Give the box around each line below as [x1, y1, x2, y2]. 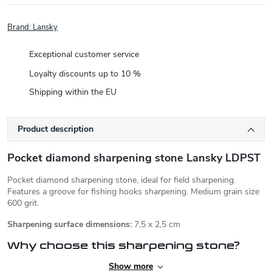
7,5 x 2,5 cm [132, 218, 180, 230]
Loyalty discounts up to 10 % [29, 67, 141, 80]
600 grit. [7, 197, 39, 209]
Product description [18, 123, 93, 135]
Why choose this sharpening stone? [7, 239, 240, 251]
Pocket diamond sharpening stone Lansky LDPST [7, 151, 260, 165]
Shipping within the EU [29, 86, 117, 98]
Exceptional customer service [29, 49, 139, 60]
